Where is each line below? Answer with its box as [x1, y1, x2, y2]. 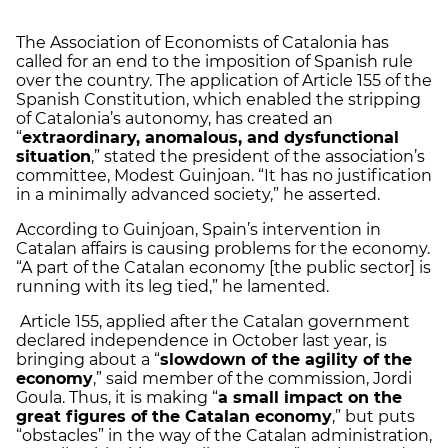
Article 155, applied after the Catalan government [16, 311, 410, 331]
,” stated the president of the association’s [91, 146, 425, 166]
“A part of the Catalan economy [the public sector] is [16, 257, 431, 277]
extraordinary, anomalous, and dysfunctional [22, 127, 399, 147]
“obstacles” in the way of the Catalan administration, [16, 425, 432, 445]
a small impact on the [218, 387, 402, 407]
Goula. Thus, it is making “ [16, 387, 218, 407]
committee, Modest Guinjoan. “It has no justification [16, 165, 432, 185]
